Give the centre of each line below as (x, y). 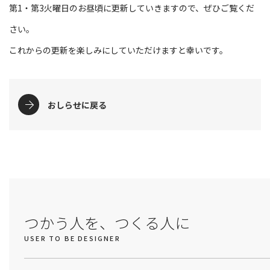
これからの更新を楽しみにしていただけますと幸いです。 (118, 50)
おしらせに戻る (77, 104)
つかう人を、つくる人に (107, 222)
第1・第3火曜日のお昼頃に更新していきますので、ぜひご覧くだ (132, 8)
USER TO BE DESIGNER (72, 238)
